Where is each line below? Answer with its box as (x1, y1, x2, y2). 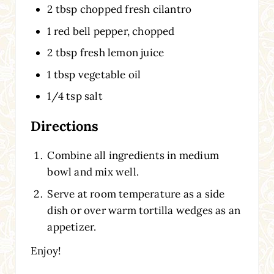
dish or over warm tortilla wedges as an (47, 203, 241, 217)
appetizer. (47, 220, 97, 234)
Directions (30, 117, 98, 135)
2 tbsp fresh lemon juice (47, 46, 165, 60)
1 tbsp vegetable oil (47, 67, 141, 81)
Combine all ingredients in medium (47, 149, 219, 163)
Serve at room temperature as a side (47, 187, 225, 201)
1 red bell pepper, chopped (47, 24, 175, 38)
